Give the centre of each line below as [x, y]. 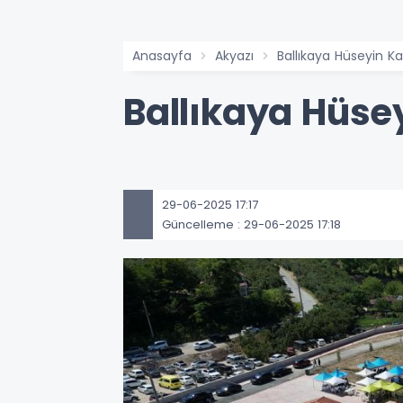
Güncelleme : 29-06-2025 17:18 [251, 224]
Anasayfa [162, 56]
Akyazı [234, 56]
